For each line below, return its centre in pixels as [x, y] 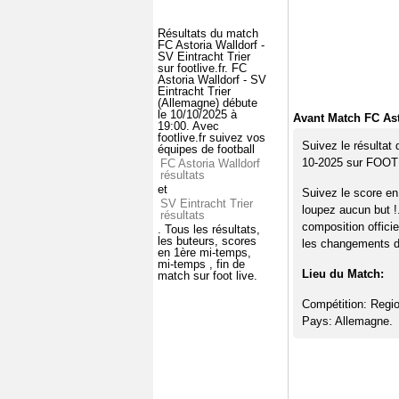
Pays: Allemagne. [347, 321]
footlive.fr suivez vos [212, 137]
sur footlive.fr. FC [202, 68]
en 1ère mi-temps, [204, 252]
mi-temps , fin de [201, 264]
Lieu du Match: [342, 274]
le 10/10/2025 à [197, 114]
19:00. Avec [188, 126]
